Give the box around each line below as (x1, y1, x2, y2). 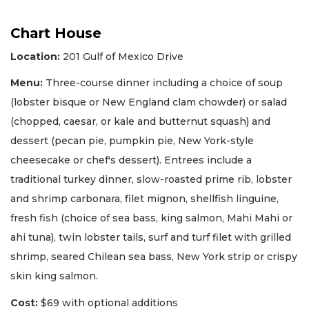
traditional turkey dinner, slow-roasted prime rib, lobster (10, 173, 292, 186)
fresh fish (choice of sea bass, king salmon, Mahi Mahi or (10, 212, 292, 225)
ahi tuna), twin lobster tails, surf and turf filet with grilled (10, 231, 291, 244)
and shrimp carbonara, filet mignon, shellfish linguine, (10, 192, 279, 206)
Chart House (10, 24, 101, 41)
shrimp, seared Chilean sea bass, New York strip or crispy (10, 250, 297, 263)
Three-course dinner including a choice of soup (43, 77, 283, 90)
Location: (10, 50, 60, 63)
